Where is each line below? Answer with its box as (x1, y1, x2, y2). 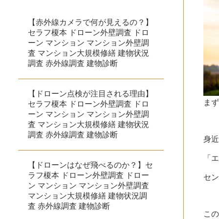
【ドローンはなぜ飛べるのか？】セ (28, 160, 153, 169)
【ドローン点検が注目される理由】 (28, 89, 153, 98)
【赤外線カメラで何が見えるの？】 (28, 18, 153, 26)
